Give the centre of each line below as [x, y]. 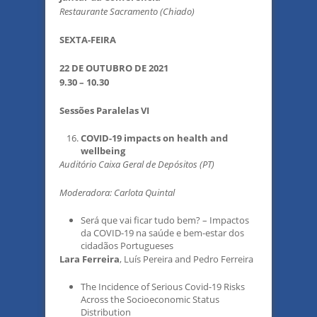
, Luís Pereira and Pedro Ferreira [186, 259]
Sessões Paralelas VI [104, 110]
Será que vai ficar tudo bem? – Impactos [165, 220]
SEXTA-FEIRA [88, 40]
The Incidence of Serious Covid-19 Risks [163, 287]
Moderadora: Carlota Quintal [117, 192]
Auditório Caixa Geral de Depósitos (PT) [137, 164]
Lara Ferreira [90, 259]
